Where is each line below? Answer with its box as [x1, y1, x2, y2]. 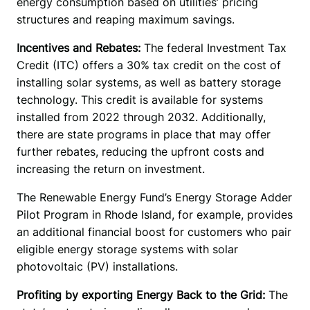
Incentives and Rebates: [16, 40, 144, 55]
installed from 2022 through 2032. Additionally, [16, 109, 266, 124]
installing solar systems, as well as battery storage [16, 75, 281, 89]
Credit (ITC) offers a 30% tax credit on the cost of [16, 57, 281, 72]
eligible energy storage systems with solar [16, 241, 238, 256]
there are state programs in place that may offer [16, 127, 271, 141]
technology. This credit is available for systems [16, 92, 263, 107]
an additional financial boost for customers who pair [16, 224, 291, 239]
